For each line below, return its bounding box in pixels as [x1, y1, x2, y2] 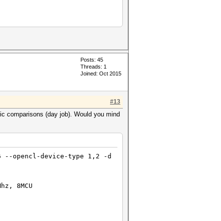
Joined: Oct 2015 [80, 71, 121, 76]
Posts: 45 [80, 57, 103, 63]
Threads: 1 [80, 64, 107, 70]
